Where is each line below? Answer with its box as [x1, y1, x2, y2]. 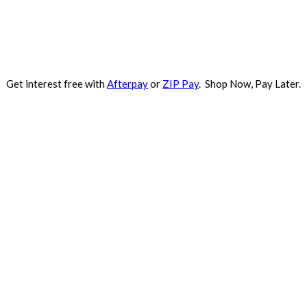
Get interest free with [6, 77, 107, 90]
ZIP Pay [162, 77, 199, 90]
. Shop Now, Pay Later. [199, 77, 301, 90]
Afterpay [107, 77, 148, 90]
